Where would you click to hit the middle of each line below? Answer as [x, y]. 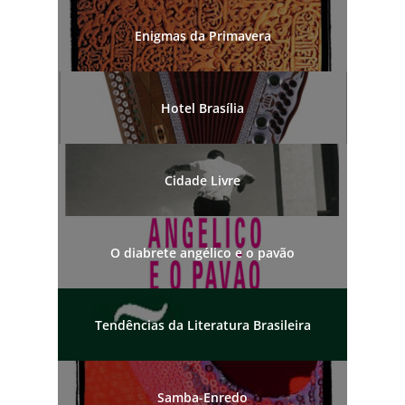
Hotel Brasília [202, 108]
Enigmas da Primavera [202, 35]
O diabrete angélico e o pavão [202, 252]
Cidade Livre [202, 180]
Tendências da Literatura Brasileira [202, 325]
